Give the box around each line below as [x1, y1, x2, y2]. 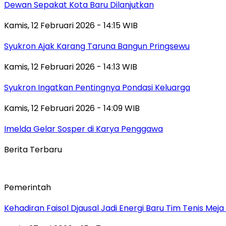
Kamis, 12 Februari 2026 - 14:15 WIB [4, 19, 138, 31]
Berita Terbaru [4, 143, 62, 155]
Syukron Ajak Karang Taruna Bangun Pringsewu [4, 40, 190, 52]
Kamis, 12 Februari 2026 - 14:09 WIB [4, 102, 140, 114]
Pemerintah [4, 181, 51, 193]
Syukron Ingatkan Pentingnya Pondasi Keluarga [4, 81, 190, 93]
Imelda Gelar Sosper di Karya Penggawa [4, 123, 163, 135]
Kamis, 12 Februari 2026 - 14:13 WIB [4, 61, 137, 73]
